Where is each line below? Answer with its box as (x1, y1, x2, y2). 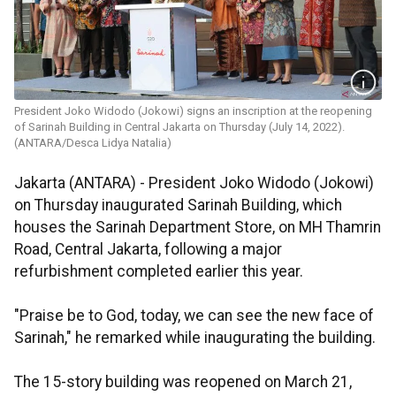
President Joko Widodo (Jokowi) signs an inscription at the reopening (14, 104, 372, 118)
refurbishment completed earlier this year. (14, 263, 303, 281)
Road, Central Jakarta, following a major (14, 240, 282, 259)
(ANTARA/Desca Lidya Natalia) (14, 136, 171, 150)
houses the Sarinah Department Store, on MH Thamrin (14, 218, 381, 237)
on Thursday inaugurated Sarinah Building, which (14, 196, 342, 215)
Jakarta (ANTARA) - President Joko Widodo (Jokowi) (14, 174, 374, 193)
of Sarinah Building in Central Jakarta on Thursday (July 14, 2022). (14, 120, 345, 134)
